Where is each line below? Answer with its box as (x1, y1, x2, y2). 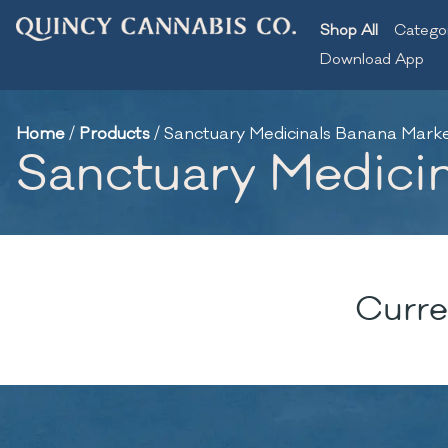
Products (79, 123, 150, 145)
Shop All (320, 21, 378, 40)
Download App (320, 50, 424, 69)
